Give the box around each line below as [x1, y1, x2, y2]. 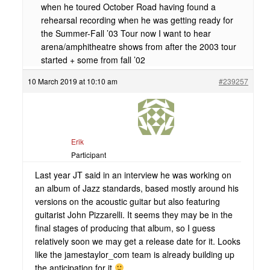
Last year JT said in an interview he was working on [34, 169, 231, 181]
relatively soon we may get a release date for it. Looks [34, 235, 240, 247]
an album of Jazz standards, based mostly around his [34, 182, 239, 194]
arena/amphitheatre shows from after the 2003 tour [40, 40, 236, 52]
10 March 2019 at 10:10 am [27, 76, 118, 86]
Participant [71, 149, 106, 160]
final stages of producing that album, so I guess [34, 222, 215, 234]
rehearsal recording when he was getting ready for [40, 14, 233, 26]
